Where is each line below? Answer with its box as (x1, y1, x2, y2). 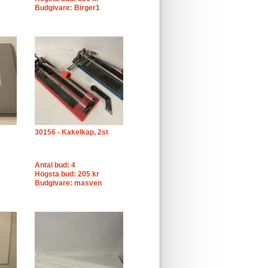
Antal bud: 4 (35, 161, 75, 169)
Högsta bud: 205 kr (35, 170, 99, 178)
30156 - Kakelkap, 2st (35, 128, 108, 136)
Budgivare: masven (35, 179, 102, 187)
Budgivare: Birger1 (35, 4, 100, 12)
